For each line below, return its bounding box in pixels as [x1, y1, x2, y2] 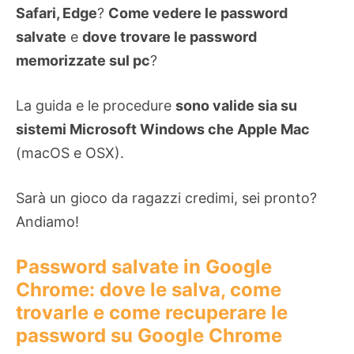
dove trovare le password [82, 28, 257, 46]
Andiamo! [16, 213, 79, 231]
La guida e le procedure [16, 97, 175, 115]
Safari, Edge [16, 5, 97, 22]
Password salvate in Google [16, 255, 272, 279]
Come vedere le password [108, 5, 288, 22]
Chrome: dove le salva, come [16, 278, 281, 302]
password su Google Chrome [16, 324, 282, 348]
